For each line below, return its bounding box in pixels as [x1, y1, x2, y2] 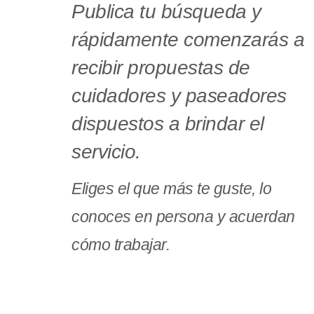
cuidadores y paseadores [71, 85, 287, 107]
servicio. [71, 141, 141, 163]
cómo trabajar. [71, 235, 170, 254]
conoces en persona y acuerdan [71, 207, 295, 226]
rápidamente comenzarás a [71, 29, 304, 50]
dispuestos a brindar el [71, 113, 264, 135]
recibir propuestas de [71, 57, 250, 78]
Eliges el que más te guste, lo [71, 179, 271, 198]
